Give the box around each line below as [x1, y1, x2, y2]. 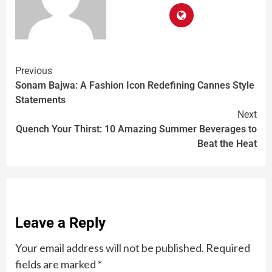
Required [206, 241, 250, 255]
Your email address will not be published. [15, 241, 204, 255]
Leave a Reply [15, 214, 106, 232]
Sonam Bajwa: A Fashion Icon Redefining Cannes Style [15, 80, 254, 92]
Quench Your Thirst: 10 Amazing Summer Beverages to [16, 123, 257, 135]
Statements [15, 94, 66, 106]
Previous [15, 65, 52, 77]
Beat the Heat [197, 138, 257, 150]
